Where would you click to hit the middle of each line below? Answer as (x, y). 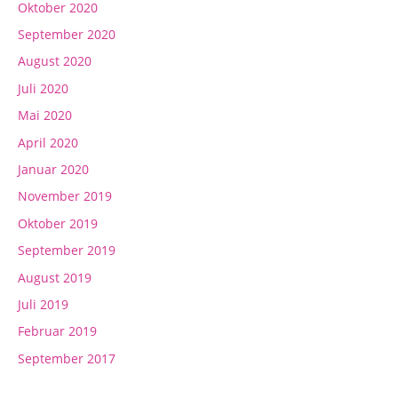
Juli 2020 (43, 88)
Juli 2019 (43, 305)
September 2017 (67, 358)
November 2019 (65, 196)
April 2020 (48, 142)
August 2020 (55, 61)
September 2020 (67, 35)
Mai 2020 (45, 115)
